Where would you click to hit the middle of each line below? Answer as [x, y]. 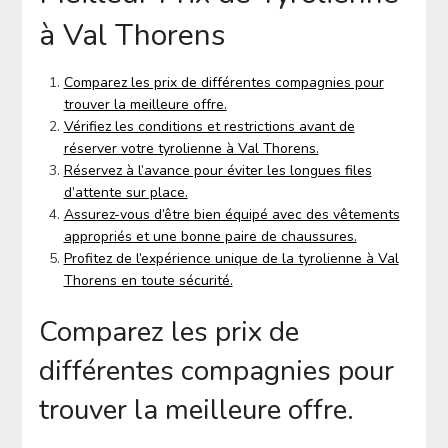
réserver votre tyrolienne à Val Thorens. [191, 148]
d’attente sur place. [125, 192]
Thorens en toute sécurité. [148, 280]
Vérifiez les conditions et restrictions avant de [209, 126]
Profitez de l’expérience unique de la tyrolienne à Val [231, 258]
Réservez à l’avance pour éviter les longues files [217, 170]
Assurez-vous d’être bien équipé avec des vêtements [231, 214]
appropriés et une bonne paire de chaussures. [210, 236]
